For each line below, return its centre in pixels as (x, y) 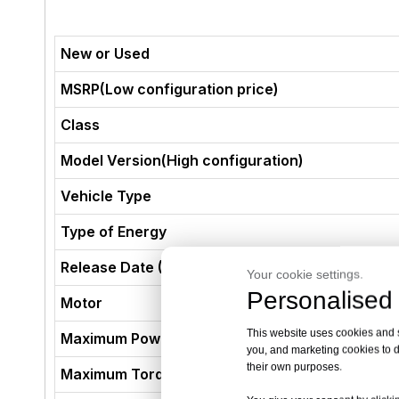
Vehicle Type (106, 196)
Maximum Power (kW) (137, 338)
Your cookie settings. (305, 274)
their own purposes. (296, 366)
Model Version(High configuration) (183, 160)
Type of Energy (114, 232)
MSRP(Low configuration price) (170, 89)
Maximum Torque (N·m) (142, 374)
